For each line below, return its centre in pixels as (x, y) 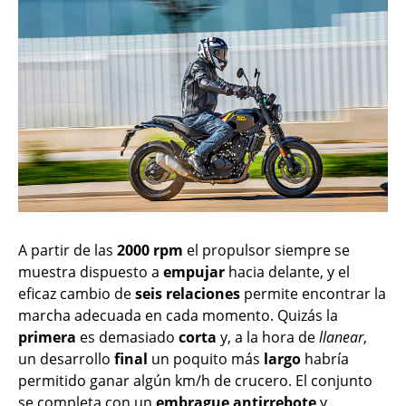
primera (47, 338)
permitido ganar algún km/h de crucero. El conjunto (195, 381)
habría (325, 359)
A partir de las (68, 251)
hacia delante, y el (287, 272)
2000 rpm (150, 251)
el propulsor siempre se (266, 251)
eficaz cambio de (77, 294)
